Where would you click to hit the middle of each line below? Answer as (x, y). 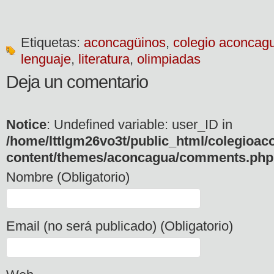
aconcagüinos (125, 43)
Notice (26, 124)
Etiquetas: (52, 43)
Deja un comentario (77, 82)
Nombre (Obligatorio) (68, 177)
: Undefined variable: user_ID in (139, 124)
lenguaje (46, 59)
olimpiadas (169, 59)
